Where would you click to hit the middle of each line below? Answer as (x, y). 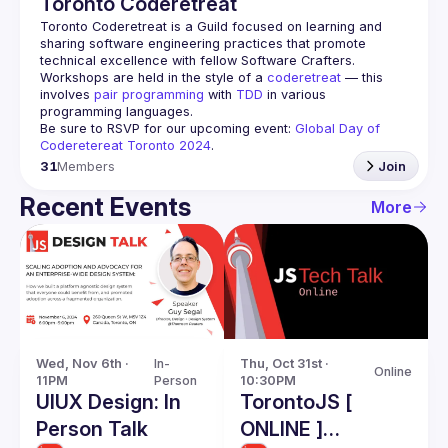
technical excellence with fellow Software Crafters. (197, 60)
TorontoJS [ (296, 401)
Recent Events (105, 207)
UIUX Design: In (108, 401)
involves (67, 94)
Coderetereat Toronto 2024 (125, 145)
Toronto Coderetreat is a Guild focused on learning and (211, 26)
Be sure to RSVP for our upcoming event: (167, 128)
